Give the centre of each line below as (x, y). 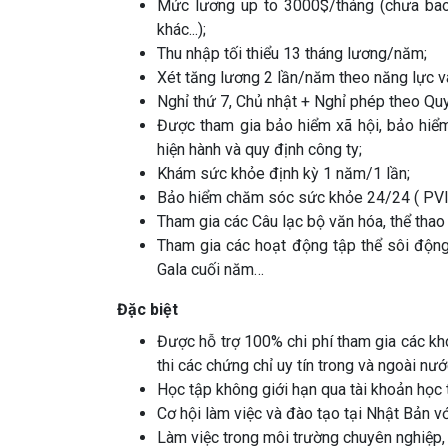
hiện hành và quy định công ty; (259, 150)
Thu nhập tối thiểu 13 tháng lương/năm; (292, 54)
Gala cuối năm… (210, 270)
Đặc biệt (147, 310)
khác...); (181, 30)
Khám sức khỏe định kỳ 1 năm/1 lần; (283, 174)
